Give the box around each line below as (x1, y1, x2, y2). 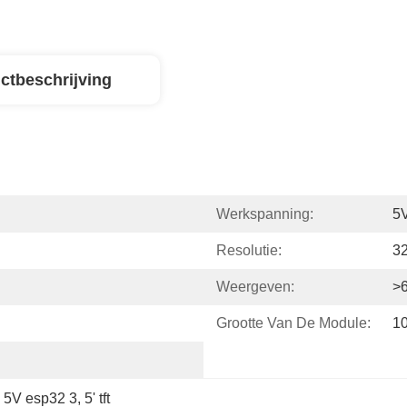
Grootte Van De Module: (216, 315, 371, 331)
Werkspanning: (216, 206, 313, 222)
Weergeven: (216, 279, 294, 294)
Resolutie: (216, 243, 282, 258)
